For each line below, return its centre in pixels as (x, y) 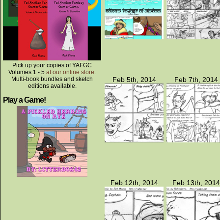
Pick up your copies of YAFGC (52, 65)
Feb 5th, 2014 (134, 80)
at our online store (70, 72)
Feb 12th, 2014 (134, 183)
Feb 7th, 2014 (196, 80)
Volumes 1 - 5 (27, 72)
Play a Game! (24, 100)
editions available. (52, 86)
